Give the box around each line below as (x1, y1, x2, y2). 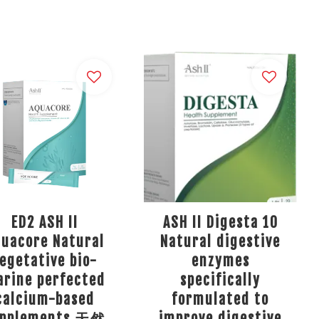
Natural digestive (160, 233, 281, 251)
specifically (180, 271, 261, 289)
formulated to (172, 291, 270, 308)
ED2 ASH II (11, 214, 79, 231)
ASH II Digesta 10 (162, 214, 278, 231)
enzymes (191, 252, 250, 270)
